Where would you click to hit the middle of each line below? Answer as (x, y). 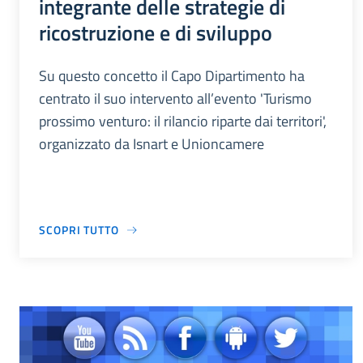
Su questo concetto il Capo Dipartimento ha (172, 76)
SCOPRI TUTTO (79, 230)
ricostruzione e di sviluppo (156, 33)
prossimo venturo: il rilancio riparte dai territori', (183, 122)
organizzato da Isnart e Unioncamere (152, 144)
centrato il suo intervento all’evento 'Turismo (175, 99)
